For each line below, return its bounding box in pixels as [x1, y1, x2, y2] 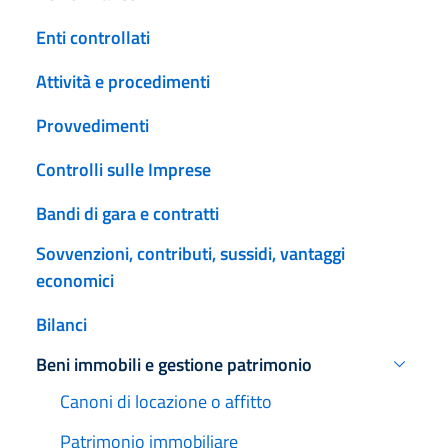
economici [36, 266, 114, 294]
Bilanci [36, 310, 87, 338]
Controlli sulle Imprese [36, 155, 211, 183]
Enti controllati [36, 23, 150, 51]
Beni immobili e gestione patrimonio [36, 350, 312, 378]
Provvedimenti [36, 111, 149, 139]
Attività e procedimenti [36, 67, 210, 95]
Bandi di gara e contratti [36, 199, 219, 227]
